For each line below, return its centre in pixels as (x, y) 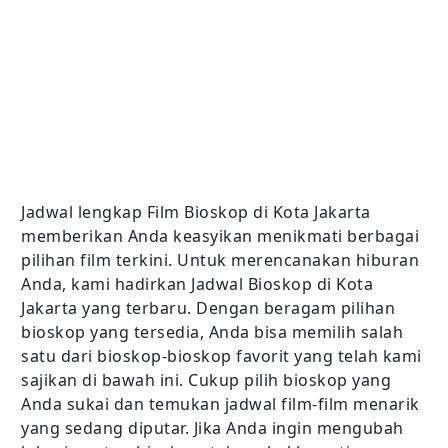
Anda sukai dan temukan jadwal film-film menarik (220, 403)
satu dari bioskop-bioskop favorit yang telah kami (221, 355)
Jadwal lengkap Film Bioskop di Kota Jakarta (196, 211)
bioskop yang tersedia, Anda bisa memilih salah (212, 331)
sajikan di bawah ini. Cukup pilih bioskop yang (206, 379)
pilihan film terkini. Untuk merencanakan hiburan (220, 259)
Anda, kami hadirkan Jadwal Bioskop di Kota (197, 283)
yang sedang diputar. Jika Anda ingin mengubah (212, 427)
